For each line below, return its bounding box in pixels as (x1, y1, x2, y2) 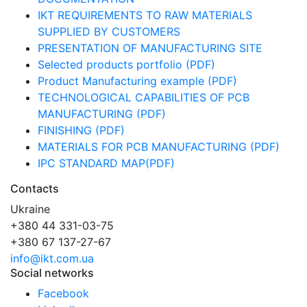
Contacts (10, 182, 59, 195)
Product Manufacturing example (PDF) (38, 74, 237, 88)
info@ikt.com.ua (10, 251, 94, 265)
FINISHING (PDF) (38, 123, 125, 137)
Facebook (38, 286, 89, 300)
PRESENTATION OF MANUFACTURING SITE (38, 41, 262, 55)
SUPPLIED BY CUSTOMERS (38, 25, 180, 38)
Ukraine (10, 202, 50, 216)
